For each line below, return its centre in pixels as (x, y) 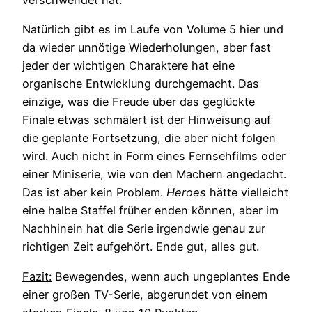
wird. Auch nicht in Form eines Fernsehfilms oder (154, 156)
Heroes (186, 193)
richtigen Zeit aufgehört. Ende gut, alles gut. (141, 247)
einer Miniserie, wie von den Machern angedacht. (154, 174)
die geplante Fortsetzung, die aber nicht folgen (149, 138)
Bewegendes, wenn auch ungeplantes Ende (171, 276)
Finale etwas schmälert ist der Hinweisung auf (147, 120)
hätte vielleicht (247, 193)
